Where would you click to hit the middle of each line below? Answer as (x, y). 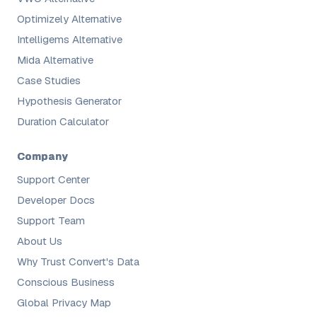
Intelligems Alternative (70, 40)
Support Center (53, 180)
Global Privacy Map (64, 303)
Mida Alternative (55, 60)
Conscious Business (66, 282)
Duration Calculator (63, 122)
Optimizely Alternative (69, 19)
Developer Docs (56, 200)
